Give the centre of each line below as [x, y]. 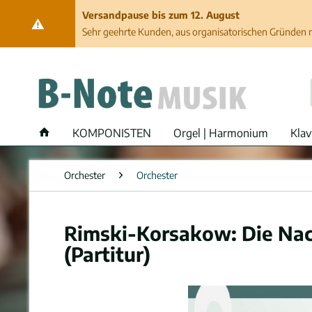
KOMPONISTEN [112, 133]
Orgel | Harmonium [221, 133]
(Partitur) [107, 254]
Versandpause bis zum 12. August [161, 15]
